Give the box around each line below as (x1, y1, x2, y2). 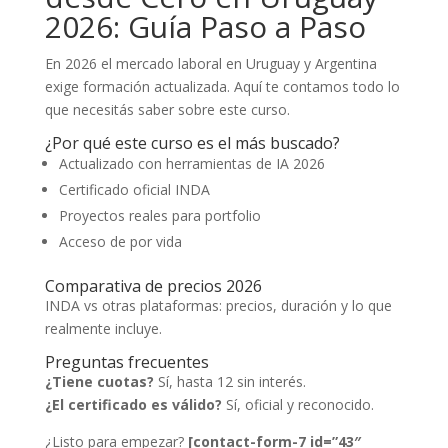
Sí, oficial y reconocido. (221, 395, 374, 414)
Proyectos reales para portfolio (58, 206, 261, 225)
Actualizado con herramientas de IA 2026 (58, 154, 325, 173)
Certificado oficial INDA (58, 180, 210, 199)
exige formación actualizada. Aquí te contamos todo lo (44, 77, 400, 96)
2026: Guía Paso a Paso (44, 6, 366, 47)
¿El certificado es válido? (44, 395, 222, 414)
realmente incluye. (44, 319, 162, 338)
